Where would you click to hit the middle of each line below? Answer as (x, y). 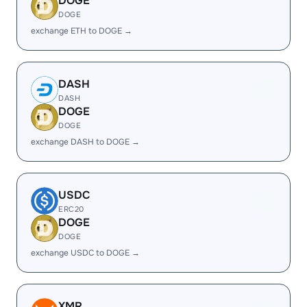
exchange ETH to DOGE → (82, 31)
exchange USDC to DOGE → (85, 253)
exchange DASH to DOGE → (85, 142)
